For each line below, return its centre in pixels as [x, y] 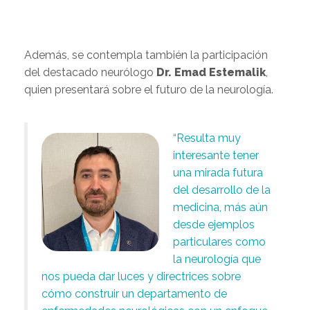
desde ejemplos [214, 224]
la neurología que [217, 259]
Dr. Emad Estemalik [211, 72]
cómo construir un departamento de [134, 293]
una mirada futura [218, 172]
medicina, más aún [220, 207]
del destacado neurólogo [90, 72]
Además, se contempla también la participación [146, 55]
